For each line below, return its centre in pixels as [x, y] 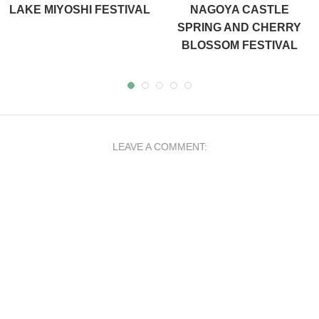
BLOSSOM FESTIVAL [239, 45]
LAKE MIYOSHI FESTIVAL [80, 9]
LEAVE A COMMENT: [159, 146]
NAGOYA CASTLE [239, 9]
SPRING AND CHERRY [239, 27]
